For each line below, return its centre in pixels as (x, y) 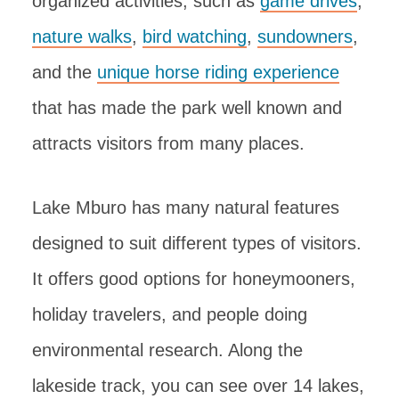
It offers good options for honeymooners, (194, 278)
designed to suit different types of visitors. (197, 243)
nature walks (82, 36)
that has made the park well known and (187, 107)
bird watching (195, 36)
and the (65, 72)
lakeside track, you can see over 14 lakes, (198, 385)
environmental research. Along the (167, 350)
